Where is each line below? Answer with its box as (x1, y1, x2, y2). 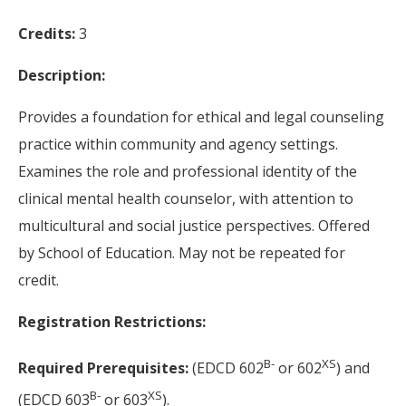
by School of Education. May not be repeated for (18, 243, 345, 263)
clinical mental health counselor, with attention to (18, 188, 353, 208)
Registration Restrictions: (18, 312, 206, 332)
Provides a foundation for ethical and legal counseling (18, 107, 384, 127)
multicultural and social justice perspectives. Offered (18, 216, 370, 236)
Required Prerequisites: (18, 358, 188, 379)
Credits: (18, 24, 75, 43)
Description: (18, 65, 105, 85)
